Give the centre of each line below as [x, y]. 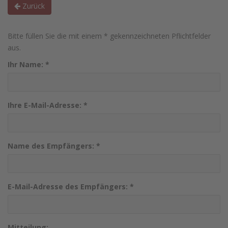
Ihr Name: [26, 64]
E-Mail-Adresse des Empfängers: [69, 187]
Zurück [33, 6]
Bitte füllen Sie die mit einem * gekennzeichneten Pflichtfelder [109, 36]
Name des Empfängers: [52, 146]
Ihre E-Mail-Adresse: [46, 105]
